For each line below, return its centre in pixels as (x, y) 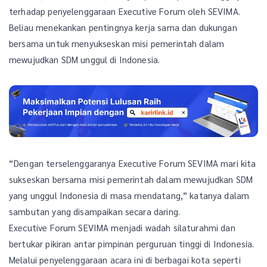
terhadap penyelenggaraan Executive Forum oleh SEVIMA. (125, 11)
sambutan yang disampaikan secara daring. (94, 211)
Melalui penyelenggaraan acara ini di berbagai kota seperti (125, 259)
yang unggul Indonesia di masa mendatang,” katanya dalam (129, 195)
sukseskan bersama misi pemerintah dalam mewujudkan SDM (131, 179)
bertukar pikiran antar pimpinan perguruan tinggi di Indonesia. (132, 243)
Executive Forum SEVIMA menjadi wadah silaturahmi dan (122, 227)
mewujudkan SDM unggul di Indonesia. (85, 59)
